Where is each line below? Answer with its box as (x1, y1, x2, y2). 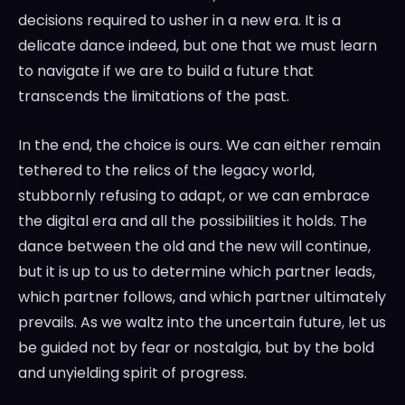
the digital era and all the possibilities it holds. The (18, 211, 367, 232)
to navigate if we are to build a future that (18, 61, 314, 82)
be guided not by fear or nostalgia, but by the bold (18, 337, 374, 359)
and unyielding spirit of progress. (18, 363, 247, 384)
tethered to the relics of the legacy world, (18, 160, 315, 182)
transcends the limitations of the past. (18, 86, 289, 108)
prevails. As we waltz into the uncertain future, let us (18, 312, 386, 334)
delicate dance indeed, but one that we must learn (18, 35, 377, 57)
